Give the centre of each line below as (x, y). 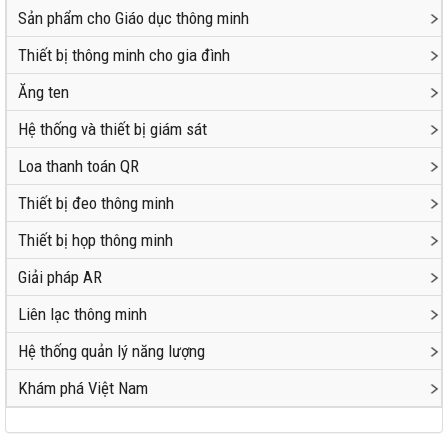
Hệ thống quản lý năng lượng (111, 351)
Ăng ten (43, 92)
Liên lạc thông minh (82, 314)
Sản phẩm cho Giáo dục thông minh (133, 18)
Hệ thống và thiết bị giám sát (112, 129)
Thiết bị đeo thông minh (96, 203)
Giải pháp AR (60, 277)
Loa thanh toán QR (78, 166)
